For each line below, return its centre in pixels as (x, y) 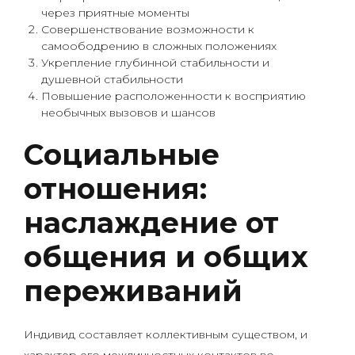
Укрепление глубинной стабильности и (155, 63)
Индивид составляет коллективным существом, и (166, 334)
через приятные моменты (115, 13)
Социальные (122, 155)
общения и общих (166, 257)
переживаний (133, 291)
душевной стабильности (112, 79)
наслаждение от (151, 223)
